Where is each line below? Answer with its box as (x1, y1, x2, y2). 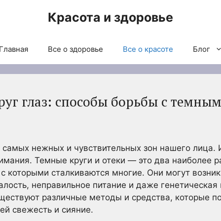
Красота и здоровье (48, 10, 173, 25)
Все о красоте (122, 44, 173, 54)
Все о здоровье (47, 44, 103, 54)
